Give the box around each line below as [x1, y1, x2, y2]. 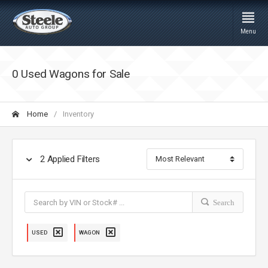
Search [209, 198, 234, 206]
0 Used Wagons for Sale [12, 67, 130, 81]
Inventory [63, 109, 94, 118]
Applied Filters [44, 153, 100, 165]
